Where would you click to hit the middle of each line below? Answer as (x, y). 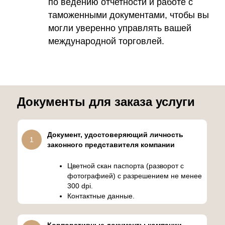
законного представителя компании (111, 145)
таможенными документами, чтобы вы (129, 15)
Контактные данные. (101, 196)
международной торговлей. (106, 41)
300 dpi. (80, 186)
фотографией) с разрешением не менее (135, 176)
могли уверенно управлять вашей (120, 28)
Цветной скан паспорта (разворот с (126, 166)
